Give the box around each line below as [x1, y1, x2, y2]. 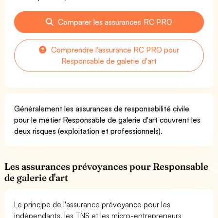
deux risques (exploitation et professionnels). [14, 126, 163, 136]
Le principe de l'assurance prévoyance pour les [14, 199, 171, 209]
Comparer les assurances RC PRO [56, 17, 172, 27]
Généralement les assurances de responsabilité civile [14, 103, 190, 113]
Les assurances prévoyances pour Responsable [4, 160, 209, 172]
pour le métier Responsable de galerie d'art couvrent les [14, 114, 201, 125]
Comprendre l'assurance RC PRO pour [49, 44, 180, 54]
